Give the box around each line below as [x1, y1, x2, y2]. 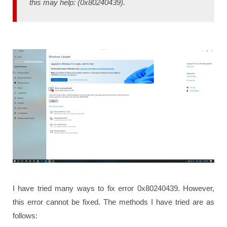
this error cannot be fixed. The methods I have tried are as [13, 197, 214, 206]
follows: [13, 211, 37, 220]
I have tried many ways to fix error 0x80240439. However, [13, 183, 214, 193]
